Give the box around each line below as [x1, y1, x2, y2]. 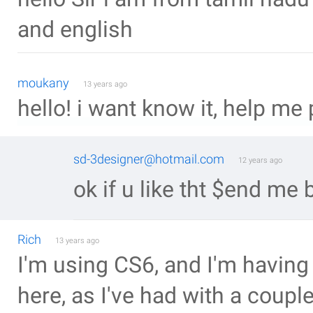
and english [17, 17, 133, 43]
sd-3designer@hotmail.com [73, 152, 224, 166]
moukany [17, 75, 69, 90]
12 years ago [238, 156, 282, 165]
